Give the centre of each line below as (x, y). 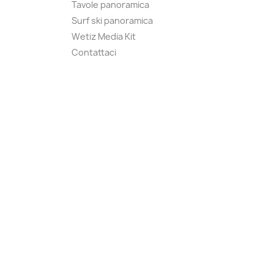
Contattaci (94, 52)
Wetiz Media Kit (104, 36)
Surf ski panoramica (112, 20)
